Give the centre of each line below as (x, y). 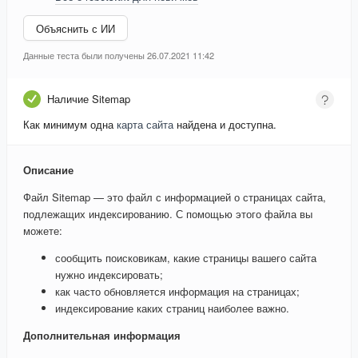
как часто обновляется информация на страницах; (177, 292)
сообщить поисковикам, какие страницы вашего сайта (186, 258)
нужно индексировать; (109, 275)
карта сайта (145, 125)
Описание (48, 170)
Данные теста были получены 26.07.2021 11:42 (119, 56)
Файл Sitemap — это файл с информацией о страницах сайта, (175, 197)
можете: (43, 231)
